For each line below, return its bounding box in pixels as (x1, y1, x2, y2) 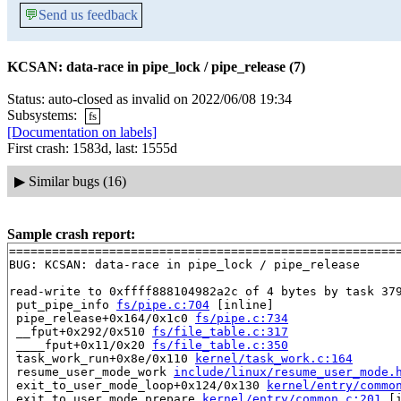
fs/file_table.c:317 (152, 324, 288, 338)
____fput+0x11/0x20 (9, 337, 152, 352)
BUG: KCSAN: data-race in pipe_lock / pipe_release (9, 257, 360, 271)
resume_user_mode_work (9, 364, 174, 379)
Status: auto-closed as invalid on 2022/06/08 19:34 (7, 91, 292, 107)
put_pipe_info (9, 297, 116, 311)
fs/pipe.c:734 (195, 311, 288, 325)
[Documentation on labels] (7, 124, 157, 141)
